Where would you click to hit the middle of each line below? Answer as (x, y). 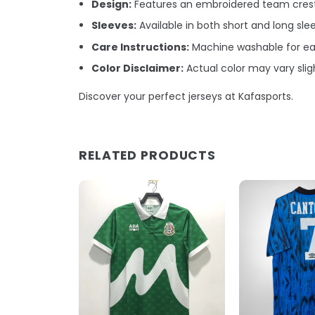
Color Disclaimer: (138, 68)
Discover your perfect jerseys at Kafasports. (186, 97)
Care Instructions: (141, 47)
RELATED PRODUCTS (147, 156)
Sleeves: (114, 26)
